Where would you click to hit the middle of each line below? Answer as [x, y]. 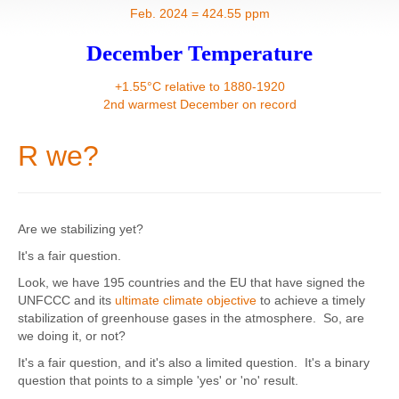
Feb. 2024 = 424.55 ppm [199, 13]
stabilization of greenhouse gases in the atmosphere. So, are [191, 318]
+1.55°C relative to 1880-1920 [199, 86]
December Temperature [199, 53]
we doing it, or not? [72, 336]
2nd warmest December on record [199, 104]
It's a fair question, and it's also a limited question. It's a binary [194, 363]
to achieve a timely [311, 301]
